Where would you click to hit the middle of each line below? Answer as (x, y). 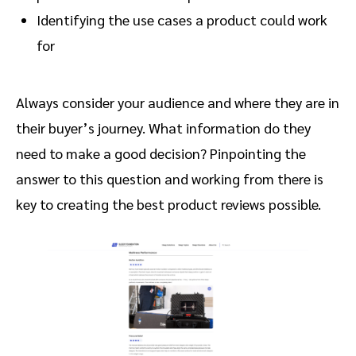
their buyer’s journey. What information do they (163, 128)
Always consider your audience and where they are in (178, 103)
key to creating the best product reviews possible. (168, 204)
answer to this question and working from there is (170, 179)
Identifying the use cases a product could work (182, 20)
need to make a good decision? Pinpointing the (161, 153)
